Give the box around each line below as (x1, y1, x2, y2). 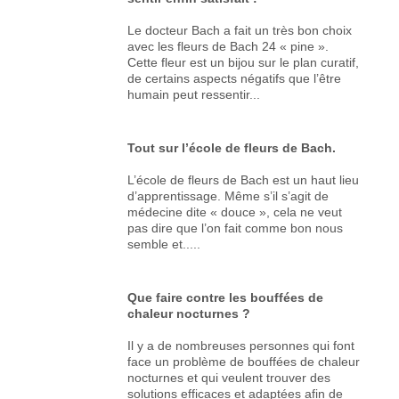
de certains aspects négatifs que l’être (127, 70, 342, 85)
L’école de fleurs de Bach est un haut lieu (127, 172, 360, 187)
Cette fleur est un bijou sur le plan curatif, (127, 54, 360, 69)
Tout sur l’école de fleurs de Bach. (127, 140, 337, 155)
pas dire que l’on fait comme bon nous (127, 220, 344, 235)
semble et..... (127, 236, 201, 251)
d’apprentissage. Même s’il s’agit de (127, 188, 330, 203)
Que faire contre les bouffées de (127, 289, 324, 305)
